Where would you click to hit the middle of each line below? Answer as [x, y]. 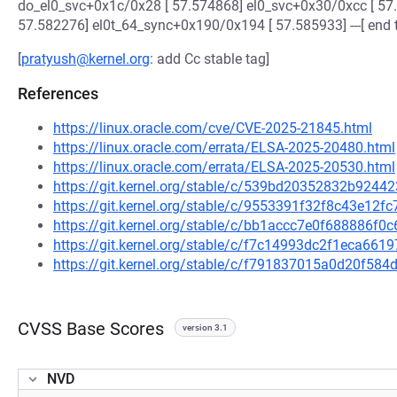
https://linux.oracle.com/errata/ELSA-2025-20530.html [224, 167]
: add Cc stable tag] [210, 59]
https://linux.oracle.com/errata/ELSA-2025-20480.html [224, 148]
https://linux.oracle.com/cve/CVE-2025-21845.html [213, 128]
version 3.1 [205, 327]
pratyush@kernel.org [86, 59]
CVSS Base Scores [91, 329]
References [58, 93]
